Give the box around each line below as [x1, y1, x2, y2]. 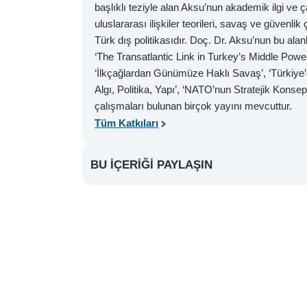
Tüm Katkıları [95, 117, 158, 130]
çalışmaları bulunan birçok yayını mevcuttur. [95, 100, 292, 112]
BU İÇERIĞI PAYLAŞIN [90, 158, 212, 171]
